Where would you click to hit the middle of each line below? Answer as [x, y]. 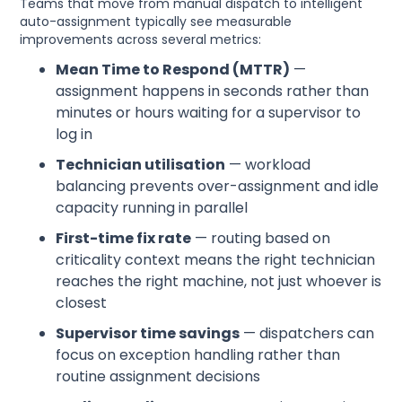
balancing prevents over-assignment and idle [218, 187]
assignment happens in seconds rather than [213, 92]
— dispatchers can [307, 334]
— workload [268, 165]
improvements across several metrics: [141, 40]
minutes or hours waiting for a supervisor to [209, 113]
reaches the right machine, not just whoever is [219, 282]
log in [74, 135]
